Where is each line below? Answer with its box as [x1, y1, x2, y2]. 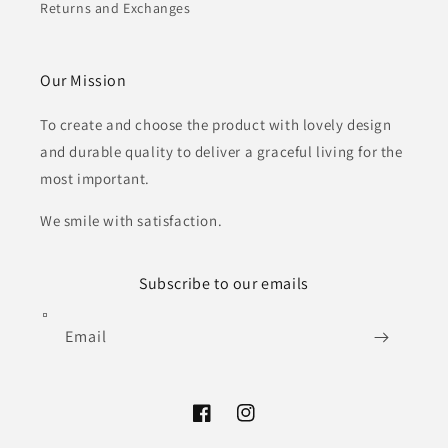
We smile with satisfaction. [40, 211, 223, 231]
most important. [40, 169, 150, 189]
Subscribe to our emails [139, 273, 309, 295]
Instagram [236, 414, 303, 433]
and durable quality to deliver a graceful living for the [40, 142, 403, 162]
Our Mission [40, 70, 127, 92]
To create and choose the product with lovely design [40, 115, 392, 135]
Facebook [192, 414, 255, 433]
